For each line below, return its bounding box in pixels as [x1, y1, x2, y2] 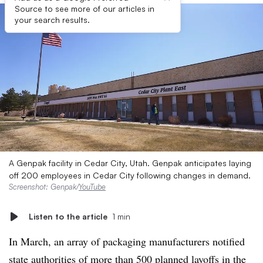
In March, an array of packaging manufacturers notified [9, 234, 245, 248]
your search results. [15, 15, 90, 25]
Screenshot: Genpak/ [9, 182, 79, 191]
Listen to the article [29, 211, 107, 221]
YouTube [79, 182, 106, 191]
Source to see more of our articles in [15, 4, 154, 14]
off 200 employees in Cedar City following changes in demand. [9, 170, 251, 180]
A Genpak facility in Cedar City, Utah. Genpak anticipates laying [9, 158, 251, 168]
